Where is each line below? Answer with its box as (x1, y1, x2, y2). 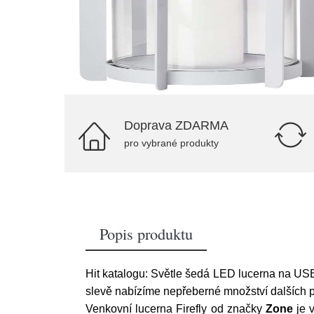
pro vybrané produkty (124, 137, 219, 149)
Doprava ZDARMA (124, 118, 228, 132)
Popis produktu (100, 223, 193, 244)
